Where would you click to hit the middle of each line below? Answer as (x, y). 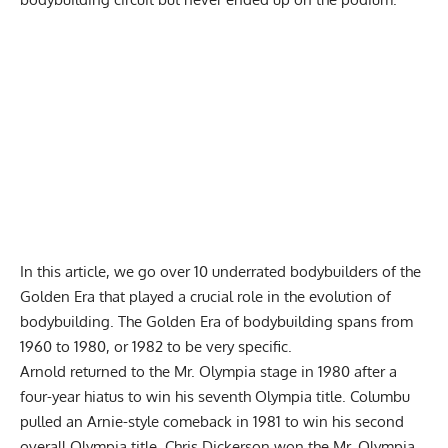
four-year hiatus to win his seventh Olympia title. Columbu (215, 396)
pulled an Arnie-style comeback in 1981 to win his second (212, 421)
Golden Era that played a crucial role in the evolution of (205, 296)
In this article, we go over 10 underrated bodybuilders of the (220, 271)
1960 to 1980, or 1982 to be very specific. (158, 346)
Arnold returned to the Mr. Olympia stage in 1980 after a (208, 371)
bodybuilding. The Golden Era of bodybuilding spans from (216, 321)
